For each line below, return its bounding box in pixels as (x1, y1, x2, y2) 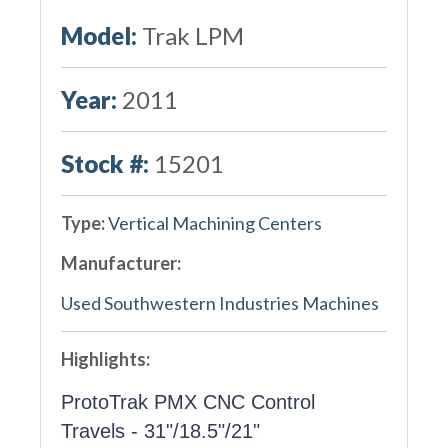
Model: (60, 20, 137, 50)
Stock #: (60, 148, 149, 178)
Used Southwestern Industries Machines (60, 291, 379, 314)
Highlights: (60, 347, 150, 370)
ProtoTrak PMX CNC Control (60, 390, 315, 413)
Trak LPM (141, 20, 244, 50)
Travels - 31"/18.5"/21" (60, 419, 260, 442)
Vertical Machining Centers (107, 211, 322, 234)
